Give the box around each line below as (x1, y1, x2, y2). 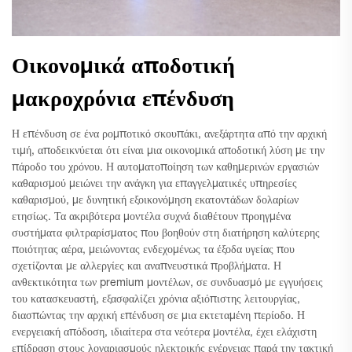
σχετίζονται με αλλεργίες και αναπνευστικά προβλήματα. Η (12, 261, 281, 273)
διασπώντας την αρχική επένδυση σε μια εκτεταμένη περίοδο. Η (12, 310, 305, 322)
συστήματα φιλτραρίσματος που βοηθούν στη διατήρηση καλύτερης (12, 228, 320, 240)
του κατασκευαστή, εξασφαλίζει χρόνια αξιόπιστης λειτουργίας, (12, 294, 300, 306)
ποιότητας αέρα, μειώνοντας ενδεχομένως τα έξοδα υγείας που (12, 244, 295, 256)
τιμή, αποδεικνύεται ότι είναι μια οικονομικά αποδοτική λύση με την (12, 145, 324, 157)
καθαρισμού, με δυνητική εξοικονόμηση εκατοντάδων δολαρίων (12, 195, 299, 207)
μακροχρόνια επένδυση (12, 90, 234, 112)
